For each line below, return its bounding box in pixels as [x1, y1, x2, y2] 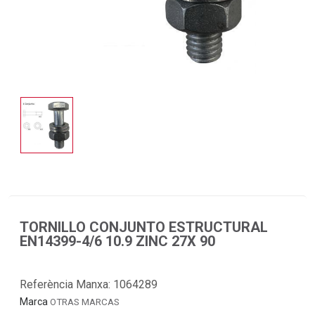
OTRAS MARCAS [50, 296, 120, 307]
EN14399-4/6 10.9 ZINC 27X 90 [20, 232, 215, 250]
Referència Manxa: [20, 277, 113, 291]
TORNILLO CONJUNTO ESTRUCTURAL [20, 218, 268, 236]
